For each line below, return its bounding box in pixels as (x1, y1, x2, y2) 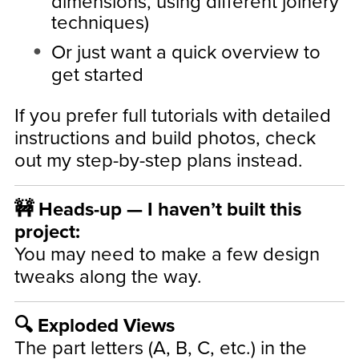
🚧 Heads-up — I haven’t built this (14, 197, 301, 221)
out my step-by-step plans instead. (14, 148, 303, 172)
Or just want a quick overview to (50, 40, 321, 64)
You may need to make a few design (14, 242, 320, 266)
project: (14, 220, 80, 244)
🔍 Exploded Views (14, 313, 175, 337)
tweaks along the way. (14, 264, 202, 288)
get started (50, 63, 143, 87)
